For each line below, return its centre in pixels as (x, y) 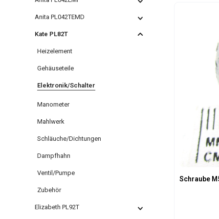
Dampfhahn (54, 156)
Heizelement (55, 51)
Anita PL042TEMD (60, 17)
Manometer (53, 104)
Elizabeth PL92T (57, 207)
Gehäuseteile (55, 68)
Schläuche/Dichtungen (69, 139)
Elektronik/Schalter (66, 85)
